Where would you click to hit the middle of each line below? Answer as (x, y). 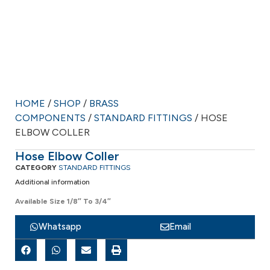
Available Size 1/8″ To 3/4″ (63, 201)
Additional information (52, 182)
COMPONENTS (50, 118)
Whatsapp (60, 227)
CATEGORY (36, 168)
